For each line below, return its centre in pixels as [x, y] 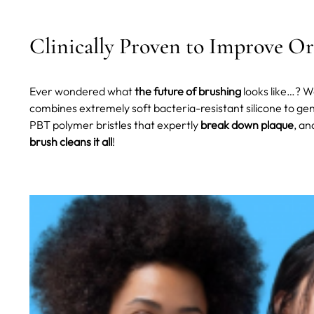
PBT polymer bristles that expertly [115, 125]
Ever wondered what [81, 91]
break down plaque [247, 125]
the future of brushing [187, 91]
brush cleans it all [71, 142]
